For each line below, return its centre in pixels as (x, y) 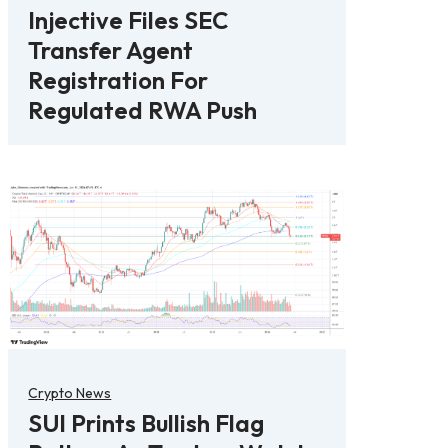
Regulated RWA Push (143, 109)
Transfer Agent (111, 49)
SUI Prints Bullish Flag (146, 423)
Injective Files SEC (128, 19)
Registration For (118, 79)
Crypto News (70, 393)
